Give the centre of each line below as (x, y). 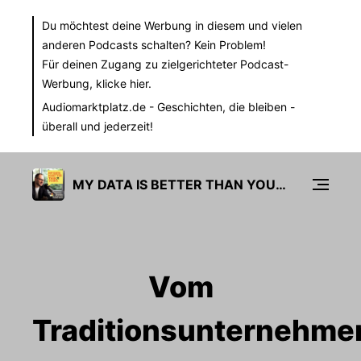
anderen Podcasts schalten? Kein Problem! (154, 45)
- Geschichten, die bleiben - (220, 107)
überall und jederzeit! (98, 126)
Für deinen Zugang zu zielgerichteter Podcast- (165, 64)
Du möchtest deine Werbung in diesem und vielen (172, 25)
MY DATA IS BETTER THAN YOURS (281, 184)
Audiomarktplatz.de (94, 107)
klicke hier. (124, 83)
